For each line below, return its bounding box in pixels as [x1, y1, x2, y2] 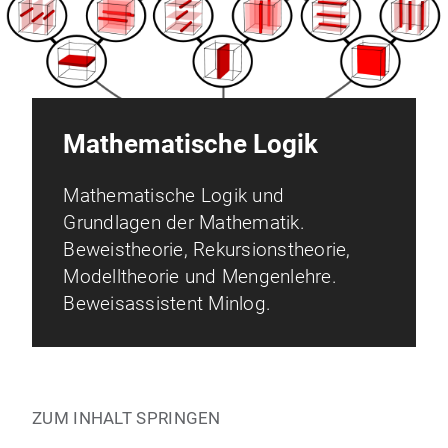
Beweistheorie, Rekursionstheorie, [63, 238, 351, 262]
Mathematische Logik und [63, 184, 284, 208]
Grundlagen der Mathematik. [63, 211, 305, 235]
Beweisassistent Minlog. [63, 292, 271, 316]
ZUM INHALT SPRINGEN [32, 408, 221, 429]
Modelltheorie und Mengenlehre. [63, 265, 337, 289]
